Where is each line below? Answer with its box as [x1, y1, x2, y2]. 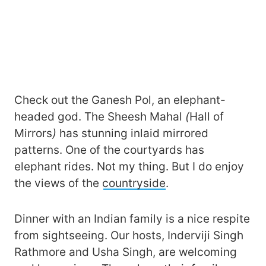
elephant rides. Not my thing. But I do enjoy [14, 160, 244, 174]
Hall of [189, 110, 224, 124]
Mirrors [14, 126, 52, 141]
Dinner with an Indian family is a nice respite [14, 212, 250, 226]
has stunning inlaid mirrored [59, 126, 208, 141]
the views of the [14, 176, 102, 191]
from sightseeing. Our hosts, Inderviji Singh [14, 229, 243, 243]
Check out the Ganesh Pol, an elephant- [14, 93, 226, 107]
